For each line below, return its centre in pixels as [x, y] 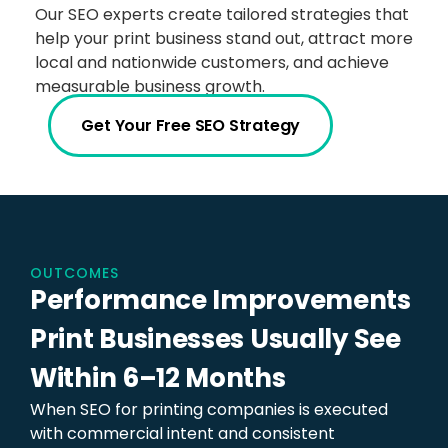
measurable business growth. [150, 87]
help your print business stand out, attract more [224, 39]
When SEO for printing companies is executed [209, 410]
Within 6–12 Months [158, 378]
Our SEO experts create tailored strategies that [222, 15]
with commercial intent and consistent [182, 434]
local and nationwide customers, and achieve [212, 63]
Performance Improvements [220, 300]
